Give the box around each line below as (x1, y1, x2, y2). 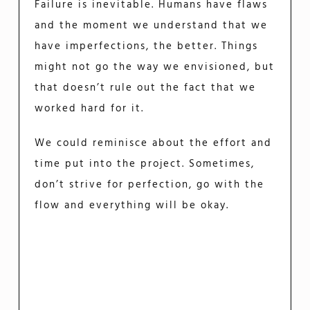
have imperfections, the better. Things (35, 38, 259, 55)
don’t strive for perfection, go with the (35, 176, 265, 194)
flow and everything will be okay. (35, 197, 230, 215)
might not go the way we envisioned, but (35, 59, 275, 76)
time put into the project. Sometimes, (35, 156, 255, 173)
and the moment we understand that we (35, 17, 268, 35)
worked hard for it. (35, 100, 145, 118)
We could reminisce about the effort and (35, 135, 273, 152)
